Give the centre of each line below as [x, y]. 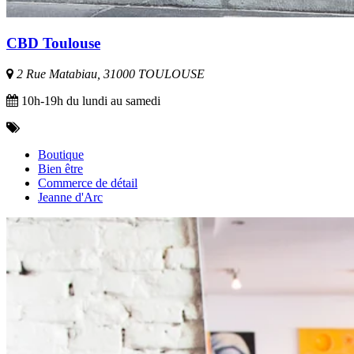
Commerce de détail [88, 183]
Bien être [60, 169]
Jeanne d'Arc [70, 198]
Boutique [61, 155]
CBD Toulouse [53, 43]
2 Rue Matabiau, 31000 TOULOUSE [109, 74]
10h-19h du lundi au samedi [89, 101]
